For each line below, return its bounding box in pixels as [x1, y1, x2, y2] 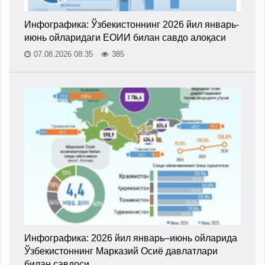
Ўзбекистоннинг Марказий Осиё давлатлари [24, 245, 218, 256]
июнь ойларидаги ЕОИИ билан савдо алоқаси [24, 32, 226, 43]
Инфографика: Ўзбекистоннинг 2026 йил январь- [24, 19, 239, 30]
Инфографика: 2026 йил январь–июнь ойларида [24, 232, 237, 243]
